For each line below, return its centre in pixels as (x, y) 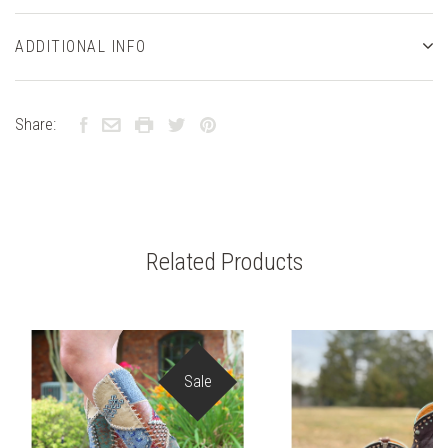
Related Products (224, 261)
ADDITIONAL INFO (81, 46)
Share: (35, 124)
